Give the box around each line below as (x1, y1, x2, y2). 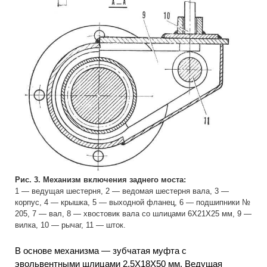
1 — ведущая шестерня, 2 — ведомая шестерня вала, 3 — (15, 187, 229, 196)
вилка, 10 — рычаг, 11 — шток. (15, 221, 126, 230)
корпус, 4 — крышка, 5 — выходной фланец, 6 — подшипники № (15, 198, 250, 207)
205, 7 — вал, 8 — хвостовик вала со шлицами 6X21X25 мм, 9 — (15, 209, 252, 219)
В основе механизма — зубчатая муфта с (15, 245, 187, 256)
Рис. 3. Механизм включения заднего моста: (15, 175, 186, 185)
